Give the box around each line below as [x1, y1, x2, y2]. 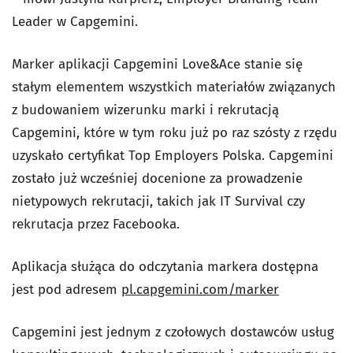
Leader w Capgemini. [12, 13, 138, 30]
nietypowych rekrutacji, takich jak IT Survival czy [12, 193, 305, 210]
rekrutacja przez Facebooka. [12, 216, 180, 232]
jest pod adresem [12, 281, 121, 298]
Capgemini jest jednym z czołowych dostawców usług [12, 324, 334, 340]
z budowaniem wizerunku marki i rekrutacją [12, 102, 279, 118]
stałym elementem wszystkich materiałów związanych [12, 79, 336, 95]
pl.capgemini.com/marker [121, 281, 279, 298]
